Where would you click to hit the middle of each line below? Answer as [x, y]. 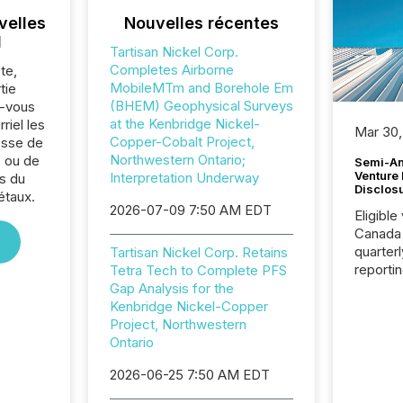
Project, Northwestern [178, 324]
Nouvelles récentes [201, 23]
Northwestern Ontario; [177, 160]
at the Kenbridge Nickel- [184, 124]
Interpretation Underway [184, 178]
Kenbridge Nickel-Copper [188, 306]
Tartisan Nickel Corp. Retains [198, 252]
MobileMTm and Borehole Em [201, 88]
